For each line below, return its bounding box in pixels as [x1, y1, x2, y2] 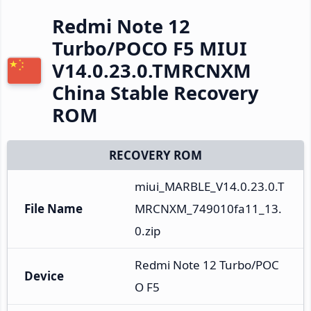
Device [24, 267, 64, 284]
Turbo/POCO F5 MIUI [52, 35, 247, 61]
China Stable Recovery [52, 79, 258, 106]
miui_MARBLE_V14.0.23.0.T [135, 178, 284, 194]
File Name [24, 200, 83, 217]
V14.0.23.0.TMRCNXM [52, 57, 251, 83]
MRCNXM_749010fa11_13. [135, 200, 282, 217]
